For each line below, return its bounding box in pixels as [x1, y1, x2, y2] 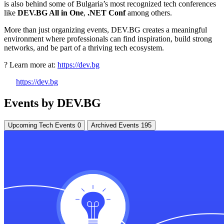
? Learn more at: [4, 60, 57, 69]
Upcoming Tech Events [8, 121, 77, 129]
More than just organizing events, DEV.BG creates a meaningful [4, 25, 207, 34]
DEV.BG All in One [17, 8, 83, 17]
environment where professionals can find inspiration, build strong [4, 34, 212, 43]
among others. [127, 8, 172, 17]
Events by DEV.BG [4, 96, 101, 110]
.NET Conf [87, 8, 127, 17]
